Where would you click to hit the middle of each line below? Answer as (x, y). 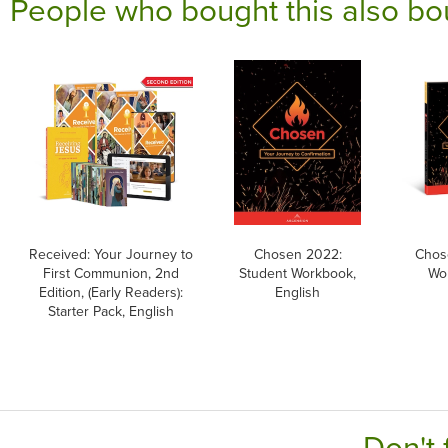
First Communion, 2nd (110, 272)
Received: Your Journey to (110, 253)
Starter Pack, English (110, 310)
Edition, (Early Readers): (110, 291)
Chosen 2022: (297, 253)
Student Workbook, (297, 272)
